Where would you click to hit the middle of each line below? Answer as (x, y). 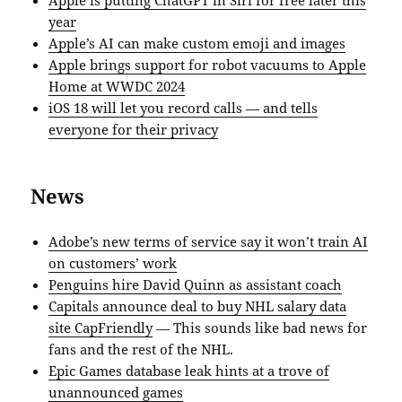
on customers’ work (113, 262)
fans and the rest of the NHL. (141, 349)
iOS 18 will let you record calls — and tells (184, 107)
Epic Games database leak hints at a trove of (189, 370)
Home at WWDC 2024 (117, 86)
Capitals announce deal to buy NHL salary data (198, 306)
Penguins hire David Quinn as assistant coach (196, 284)
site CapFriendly (101, 327)
